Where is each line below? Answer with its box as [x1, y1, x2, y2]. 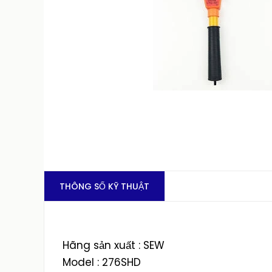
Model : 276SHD [63, 255, 141, 270]
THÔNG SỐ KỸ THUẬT [59, 180, 149, 192]
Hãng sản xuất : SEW [63, 238, 165, 253]
